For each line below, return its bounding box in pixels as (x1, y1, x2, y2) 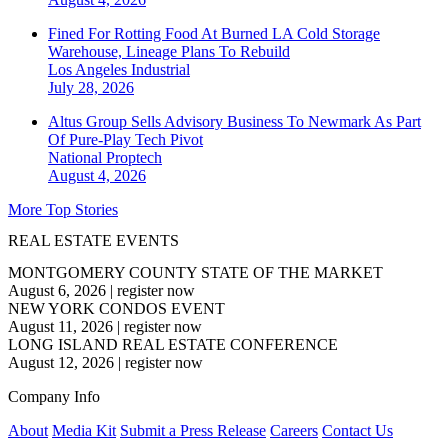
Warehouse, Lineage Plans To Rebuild (48, 43, 290, 61)
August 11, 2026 (8, 317, 113, 335)
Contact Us (322, 421, 393, 439)
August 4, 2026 (48, 167, 146, 185)
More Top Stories (8, 201, 118, 219)
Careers (270, 421, 318, 439)
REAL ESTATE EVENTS (8, 232, 179, 250)
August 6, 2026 (8, 281, 106, 299)
